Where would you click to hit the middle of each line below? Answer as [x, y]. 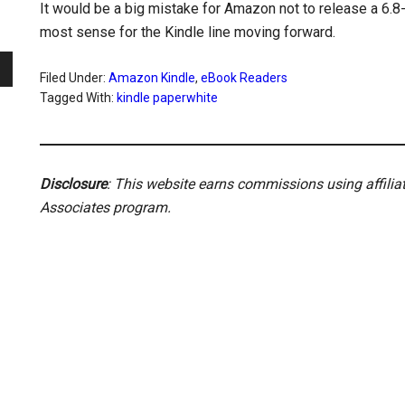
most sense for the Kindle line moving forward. [188, 32]
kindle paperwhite [167, 98]
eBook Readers [244, 78]
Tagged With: [78, 98]
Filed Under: [74, 78]
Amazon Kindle [152, 78]
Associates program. [105, 207]
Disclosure [73, 184]
